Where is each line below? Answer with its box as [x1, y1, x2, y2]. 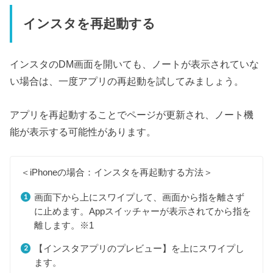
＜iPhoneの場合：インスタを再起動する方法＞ [21, 167, 213, 178]
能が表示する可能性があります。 [10, 126, 157, 137]
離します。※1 [34, 219, 94, 230]
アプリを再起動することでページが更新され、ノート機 [10, 108, 254, 120]
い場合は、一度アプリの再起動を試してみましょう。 [10, 76, 244, 87]
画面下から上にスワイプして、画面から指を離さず [34, 191, 244, 202]
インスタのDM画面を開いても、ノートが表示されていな [10, 58, 260, 70]
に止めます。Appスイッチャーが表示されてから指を [34, 205, 251, 216]
